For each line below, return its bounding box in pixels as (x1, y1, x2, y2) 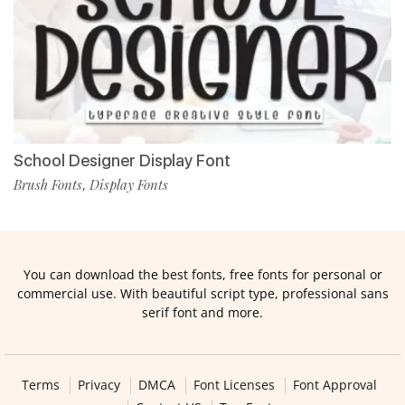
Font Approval (292, 376, 377, 394)
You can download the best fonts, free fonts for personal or (23, 266, 382, 284)
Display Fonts (89, 175, 168, 194)
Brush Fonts (14, 175, 82, 194)
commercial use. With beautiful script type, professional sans (16, 285, 389, 303)
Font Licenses (193, 376, 275, 394)
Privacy (77, 376, 120, 394)
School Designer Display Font (14, 151, 231, 171)
